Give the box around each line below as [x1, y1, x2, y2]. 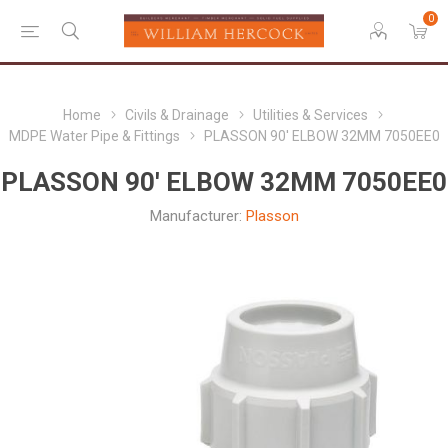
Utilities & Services [252, 107, 368, 123]
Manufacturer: [149, 207, 242, 225]
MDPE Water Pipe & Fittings [8, 128, 180, 144]
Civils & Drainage [124, 107, 229, 123]
